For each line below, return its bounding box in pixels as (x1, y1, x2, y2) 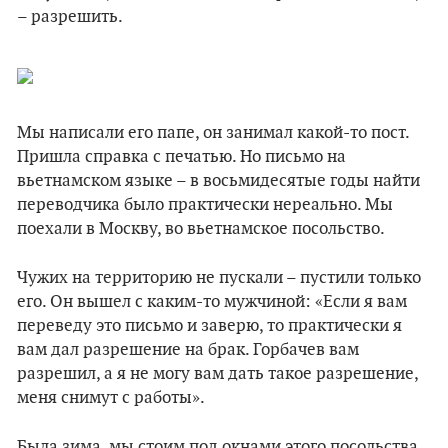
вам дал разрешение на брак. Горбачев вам (17, 340, 359, 360)
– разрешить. (17, 7, 123, 27)
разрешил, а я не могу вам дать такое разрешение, (17, 364, 418, 384)
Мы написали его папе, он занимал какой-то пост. (17, 123, 409, 143)
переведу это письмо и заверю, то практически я (17, 316, 402, 336)
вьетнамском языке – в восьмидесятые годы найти (17, 171, 420, 191)
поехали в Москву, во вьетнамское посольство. (17, 219, 385, 239)
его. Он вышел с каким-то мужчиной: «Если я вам (17, 292, 407, 312)
